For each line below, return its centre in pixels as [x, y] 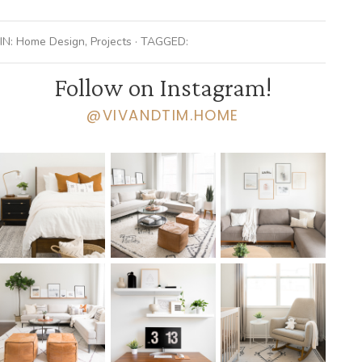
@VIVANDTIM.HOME [163, 116]
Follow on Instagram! [163, 88]
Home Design [51, 42]
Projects [111, 42]
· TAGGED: [160, 42]
